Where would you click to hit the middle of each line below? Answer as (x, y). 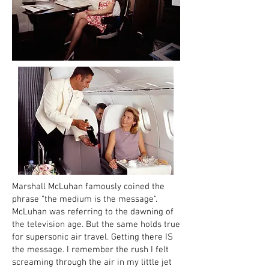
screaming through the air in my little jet (92, 262)
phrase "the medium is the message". (85, 199)
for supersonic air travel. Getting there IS (92, 237)
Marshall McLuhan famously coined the (88, 187)
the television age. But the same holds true (96, 225)
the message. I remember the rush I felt (90, 250)
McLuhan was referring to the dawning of (93, 212)
